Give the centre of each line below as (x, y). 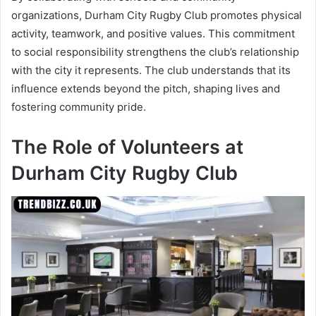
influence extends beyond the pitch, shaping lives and (146, 89)
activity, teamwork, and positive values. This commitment (153, 34)
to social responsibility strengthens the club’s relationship (155, 52)
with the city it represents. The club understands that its (151, 71)
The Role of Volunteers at (127, 147)
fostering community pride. (79, 107)
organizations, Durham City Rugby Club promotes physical (157, 16)
